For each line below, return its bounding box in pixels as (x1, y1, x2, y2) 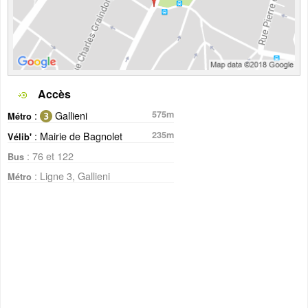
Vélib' (8, 131, 32, 144)
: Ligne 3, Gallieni (32, 168, 110, 184)
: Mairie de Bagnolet (32, 129, 122, 144)
